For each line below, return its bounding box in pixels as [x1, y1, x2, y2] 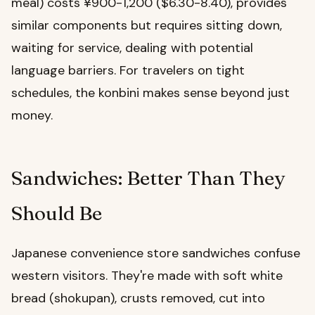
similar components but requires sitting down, [11, 17, 282, 34]
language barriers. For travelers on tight [11, 62, 245, 79]
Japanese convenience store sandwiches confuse [11, 245, 300, 262]
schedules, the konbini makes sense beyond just [11, 84, 290, 102]
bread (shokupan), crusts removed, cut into [11, 290, 265, 307]
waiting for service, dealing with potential [11, 39, 253, 57]
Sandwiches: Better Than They [11, 166, 285, 191]
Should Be [11, 201, 102, 226]
